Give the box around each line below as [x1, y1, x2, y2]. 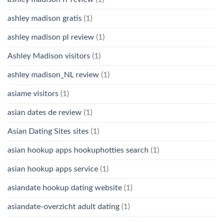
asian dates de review [7, 108, 82, 116]
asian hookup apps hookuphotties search [7, 146, 149, 154]
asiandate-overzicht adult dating [7, 202, 119, 211]
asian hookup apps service [7, 165, 98, 173]
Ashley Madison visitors [7, 52, 90, 60]
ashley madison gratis [7, 14, 82, 22]
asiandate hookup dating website [7, 183, 122, 192]
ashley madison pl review [7, 33, 94, 41]
